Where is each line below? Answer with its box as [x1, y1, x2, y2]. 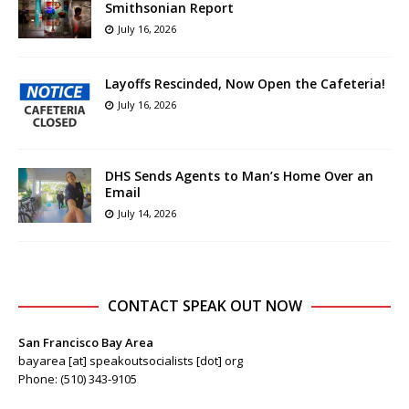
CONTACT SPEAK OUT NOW [107, 295, 302, 316]
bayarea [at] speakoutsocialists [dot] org [18, 351, 243, 369]
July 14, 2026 [118, 205, 176, 220]
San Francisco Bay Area [18, 333, 153, 351]
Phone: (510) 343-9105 [18, 370, 137, 387]
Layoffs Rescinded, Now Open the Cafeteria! [105, 74, 385, 92]
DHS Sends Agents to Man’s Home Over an [105, 166, 373, 184]
